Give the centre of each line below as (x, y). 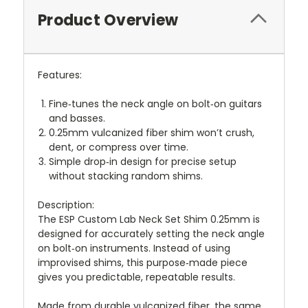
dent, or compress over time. (119, 147)
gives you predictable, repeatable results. (136, 277)
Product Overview (108, 20)
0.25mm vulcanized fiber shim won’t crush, (152, 132)
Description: (66, 205)
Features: (60, 75)
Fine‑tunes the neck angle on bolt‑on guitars (156, 103)
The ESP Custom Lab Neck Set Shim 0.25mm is (149, 219)
